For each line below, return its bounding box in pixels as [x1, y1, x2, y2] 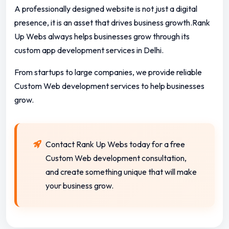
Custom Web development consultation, [45, 153, 187, 164]
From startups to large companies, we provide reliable [14, 67, 202, 78]
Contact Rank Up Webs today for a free [45, 139, 185, 150]
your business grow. [45, 180, 113, 191]
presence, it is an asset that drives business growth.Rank [14, 17, 210, 28]
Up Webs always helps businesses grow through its [14, 31, 190, 42]
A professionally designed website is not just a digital [14, 4, 197, 14]
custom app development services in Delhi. [14, 45, 164, 56]
